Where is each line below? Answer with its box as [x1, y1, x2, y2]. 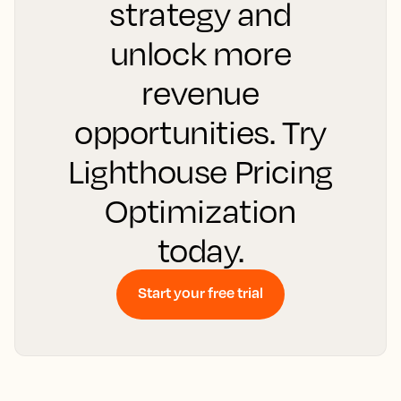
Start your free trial [138, 283, 263, 303]
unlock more [109, 33, 292, 73]
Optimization [105, 191, 296, 231]
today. [157, 230, 244, 270]
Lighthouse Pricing [68, 151, 333, 192]
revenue [141, 73, 260, 113]
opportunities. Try [74, 112, 327, 152]
